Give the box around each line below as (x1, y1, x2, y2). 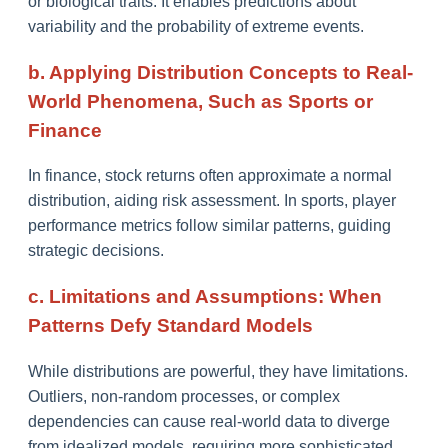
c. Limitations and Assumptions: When (28, 286, 382, 308)
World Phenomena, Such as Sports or (28, 90, 373, 112)
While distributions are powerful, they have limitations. (28, 362, 408, 380)
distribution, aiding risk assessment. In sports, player (28, 192, 396, 210)
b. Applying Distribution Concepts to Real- (28, 61, 413, 83)
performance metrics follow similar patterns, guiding (28, 217, 391, 235)
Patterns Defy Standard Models (28, 315, 313, 337)
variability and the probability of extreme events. (28, 17, 364, 35)
